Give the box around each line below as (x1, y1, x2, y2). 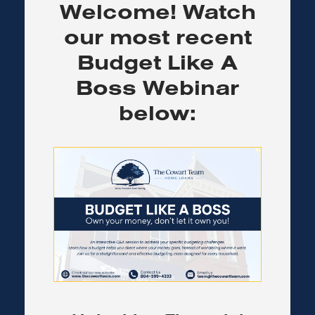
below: (119, 98, 196, 126)
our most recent (63, 22, 252, 50)
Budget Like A (77, 48, 238, 75)
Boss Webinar (76, 73, 239, 101)
